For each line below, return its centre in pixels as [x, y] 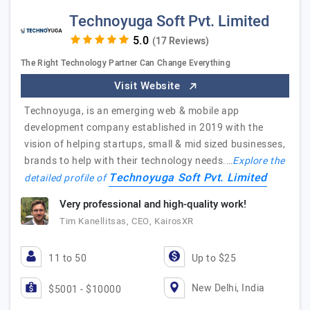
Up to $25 [213, 258]
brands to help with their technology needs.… [129, 161]
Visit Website [148, 86]
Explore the [259, 161]
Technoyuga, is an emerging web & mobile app [132, 111]
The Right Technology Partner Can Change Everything [126, 63]
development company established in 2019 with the [144, 128]
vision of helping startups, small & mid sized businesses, [155, 144]
